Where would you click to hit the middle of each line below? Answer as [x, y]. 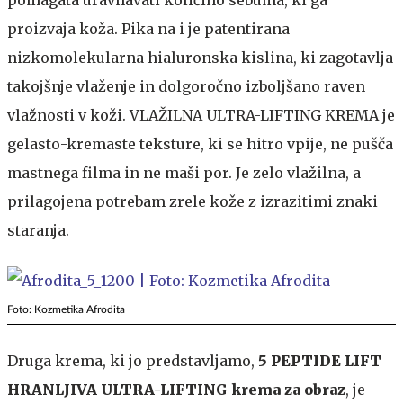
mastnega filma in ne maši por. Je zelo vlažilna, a [184, 173]
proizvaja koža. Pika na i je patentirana [148, 29]
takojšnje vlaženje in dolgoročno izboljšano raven [186, 86]
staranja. [38, 230]
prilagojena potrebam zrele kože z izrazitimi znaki [193, 201]
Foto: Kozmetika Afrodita [66, 309]
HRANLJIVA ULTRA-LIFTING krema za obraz [176, 390]
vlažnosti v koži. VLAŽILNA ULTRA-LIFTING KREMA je [201, 115]
